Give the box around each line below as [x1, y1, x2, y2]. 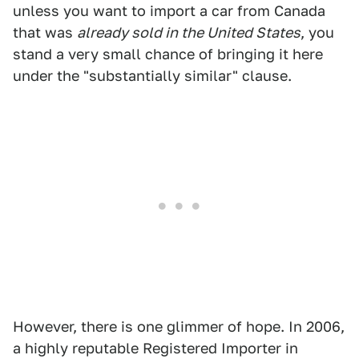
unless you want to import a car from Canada [13, 2, 325, 19]
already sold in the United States [77, 24, 301, 41]
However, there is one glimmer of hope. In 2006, [13, 318, 345, 335]
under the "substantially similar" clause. [13, 67, 292, 84]
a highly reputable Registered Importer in [13, 340, 298, 357]
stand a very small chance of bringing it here [13, 46, 323, 63]
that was [13, 24, 77, 41]
